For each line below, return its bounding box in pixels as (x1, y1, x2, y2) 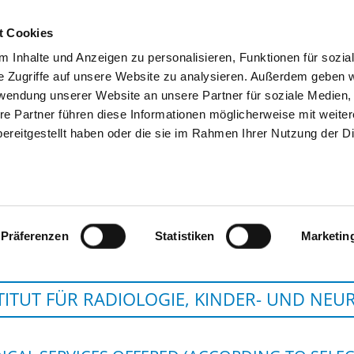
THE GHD (283, 60, 341, 78)
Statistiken (155, 229, 215, 243)
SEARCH (117, 60, 168, 78)
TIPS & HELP (187, 60, 264, 78)
